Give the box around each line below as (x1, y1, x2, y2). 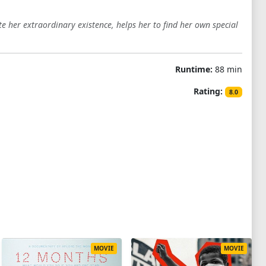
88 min (212, 64, 242, 75)
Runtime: (175, 64, 213, 75)
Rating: (194, 85, 223, 97)
